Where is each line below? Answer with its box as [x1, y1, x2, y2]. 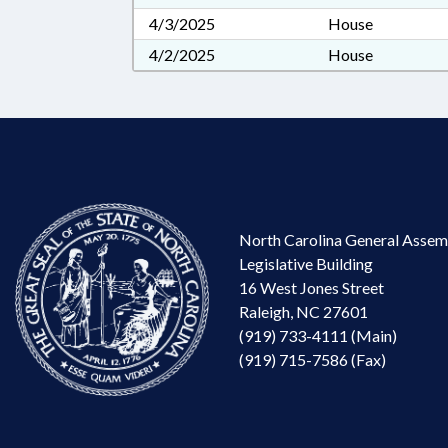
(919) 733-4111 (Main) [239, 325, 397, 345]
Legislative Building [239, 253, 373, 273]
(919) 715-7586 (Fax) [239, 349, 386, 369]
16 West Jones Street [239, 277, 384, 297]
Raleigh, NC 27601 [239, 301, 368, 321]
